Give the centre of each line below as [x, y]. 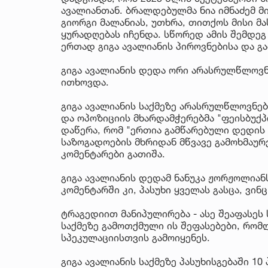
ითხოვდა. [85, 82]
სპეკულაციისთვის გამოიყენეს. [135, 237]
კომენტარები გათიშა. [113, 153]
